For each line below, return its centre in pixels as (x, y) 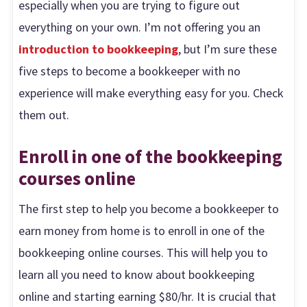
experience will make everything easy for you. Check (151, 93)
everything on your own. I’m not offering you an (140, 27)
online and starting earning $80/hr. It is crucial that (148, 297)
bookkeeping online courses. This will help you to (144, 253)
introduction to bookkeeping (99, 49)
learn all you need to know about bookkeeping (137, 275)
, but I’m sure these (228, 49)
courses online (77, 178)
